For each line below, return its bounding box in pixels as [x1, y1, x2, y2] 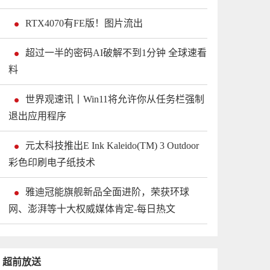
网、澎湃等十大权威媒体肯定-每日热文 [8, 204, 175, 215]
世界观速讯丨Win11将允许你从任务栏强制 [25, 94, 204, 105]
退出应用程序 [8, 111, 66, 122]
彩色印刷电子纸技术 [8, 157, 95, 168]
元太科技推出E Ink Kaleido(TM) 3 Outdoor [25, 140, 199, 151]
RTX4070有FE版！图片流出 [25, 18, 143, 29]
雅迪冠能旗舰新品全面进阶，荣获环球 [25, 187, 189, 198]
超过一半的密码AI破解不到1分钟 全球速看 [25, 48, 207, 58]
